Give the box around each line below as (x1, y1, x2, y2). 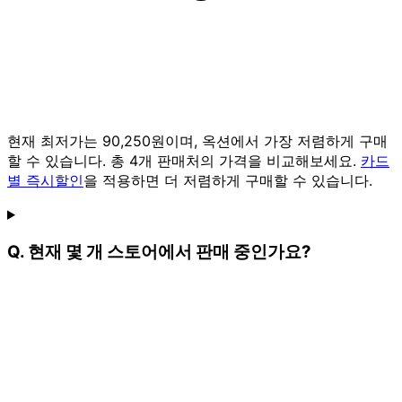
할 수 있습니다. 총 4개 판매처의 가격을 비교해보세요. (7, 151, 361, 170)
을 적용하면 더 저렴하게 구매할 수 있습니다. (83, 170, 372, 189)
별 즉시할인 (7, 170, 83, 189)
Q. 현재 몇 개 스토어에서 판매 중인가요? (7, 240, 311, 262)
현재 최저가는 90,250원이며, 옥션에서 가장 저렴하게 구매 (7, 131, 388, 150)
